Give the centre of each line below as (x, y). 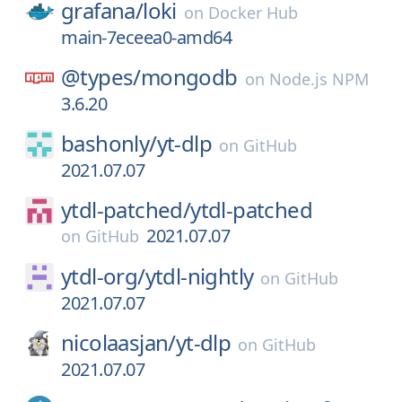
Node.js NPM (319, 79)
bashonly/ (109, 143)
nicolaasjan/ (118, 342)
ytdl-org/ (103, 276)
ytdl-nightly (199, 276)
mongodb (189, 77)
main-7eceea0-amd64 (146, 37)
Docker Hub (253, 13)
